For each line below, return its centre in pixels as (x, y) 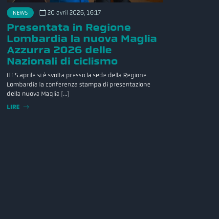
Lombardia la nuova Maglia (82, 39)
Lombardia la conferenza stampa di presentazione (79, 85)
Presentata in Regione (69, 27)
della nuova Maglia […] (38, 94)
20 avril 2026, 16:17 (74, 13)
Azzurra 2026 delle (59, 50)
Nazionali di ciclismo (62, 61)
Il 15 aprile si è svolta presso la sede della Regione (77, 75)
